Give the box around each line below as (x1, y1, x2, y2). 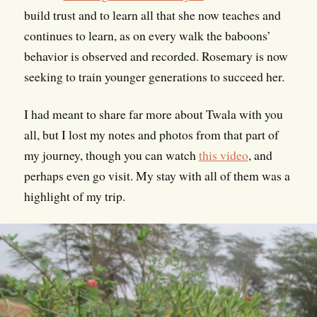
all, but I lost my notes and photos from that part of (23, 126, 279, 144)
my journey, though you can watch (23, 146, 199, 164)
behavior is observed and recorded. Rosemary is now (23, 47, 288, 65)
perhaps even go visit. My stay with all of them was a (23, 167, 290, 185)
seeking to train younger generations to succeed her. (23, 68, 284, 86)
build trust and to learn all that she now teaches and (23, 6, 281, 24)
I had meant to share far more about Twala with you (23, 105, 283, 123)
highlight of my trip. (23, 188, 125, 205)
